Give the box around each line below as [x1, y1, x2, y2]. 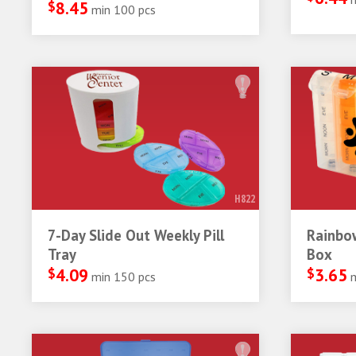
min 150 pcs [91, 269, 156, 284]
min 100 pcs [91, 2, 156, 17]
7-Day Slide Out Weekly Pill [48, 226, 224, 245]
